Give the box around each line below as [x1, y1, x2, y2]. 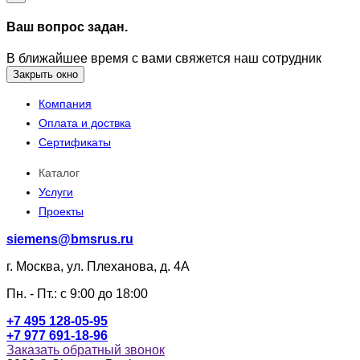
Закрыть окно [13, 68, 78, 81]
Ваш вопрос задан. [6, 20, 128, 35]
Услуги [39, 186, 73, 199]
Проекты [39, 205, 84, 219]
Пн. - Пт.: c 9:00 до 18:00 [6, 287, 148, 301]
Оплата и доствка [39, 117, 131, 130]
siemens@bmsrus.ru [6, 232, 133, 247]
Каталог [39, 166, 80, 180]
